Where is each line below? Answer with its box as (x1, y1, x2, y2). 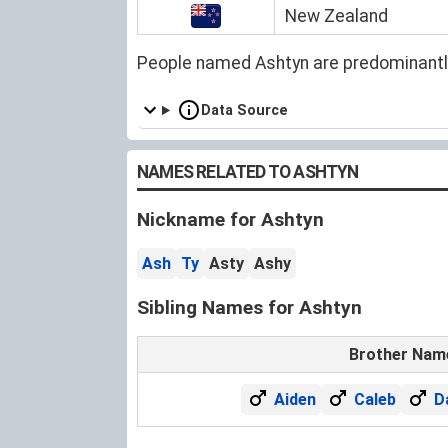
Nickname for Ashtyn (137, 207, 324, 231)
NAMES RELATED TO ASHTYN (137, 161, 359, 182)
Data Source (201, 101, 289, 119)
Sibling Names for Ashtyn (137, 295, 362, 319)
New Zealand (285, 5, 388, 26)
